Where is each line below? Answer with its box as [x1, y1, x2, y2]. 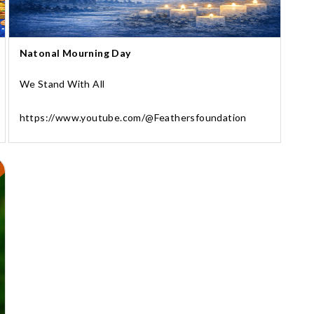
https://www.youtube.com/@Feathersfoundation [19, 111, 247, 123]
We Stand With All [19, 77, 105, 90]
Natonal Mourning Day [19, 46, 131, 59]
